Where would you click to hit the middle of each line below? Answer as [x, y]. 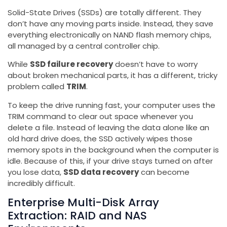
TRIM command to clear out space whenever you [100, 116]
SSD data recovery [101, 172]
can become [164, 172]
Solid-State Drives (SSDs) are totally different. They [104, 12]
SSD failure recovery [71, 64]
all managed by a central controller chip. [84, 46]
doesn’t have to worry [155, 64]
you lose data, [35, 172]
